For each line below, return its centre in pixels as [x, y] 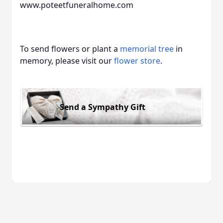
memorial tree [147, 49]
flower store [137, 61]
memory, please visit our [67, 61]
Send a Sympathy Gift [103, 107]
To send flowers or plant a [70, 49]
